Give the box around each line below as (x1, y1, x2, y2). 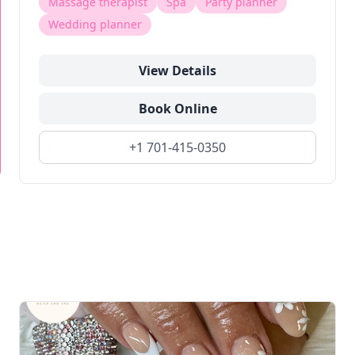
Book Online (138, 100, 217, 117)
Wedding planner (48, 17, 142, 32)
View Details (139, 62, 216, 79)
